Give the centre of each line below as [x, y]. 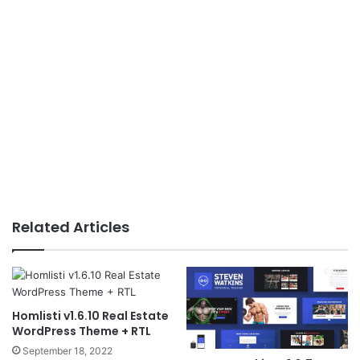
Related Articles [71, 227]
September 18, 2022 [67, 350]
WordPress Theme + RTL [82, 331]
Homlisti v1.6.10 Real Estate [90, 315]
